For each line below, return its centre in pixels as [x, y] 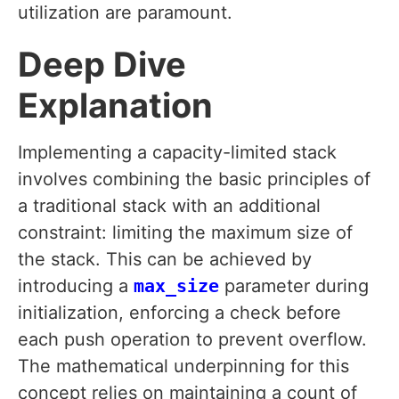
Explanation [115, 106]
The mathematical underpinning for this [183, 366]
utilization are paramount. [125, 13]
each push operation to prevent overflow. [192, 340]
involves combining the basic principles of [194, 179]
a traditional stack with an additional [169, 206]
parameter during [294, 286]
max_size [176, 286]
